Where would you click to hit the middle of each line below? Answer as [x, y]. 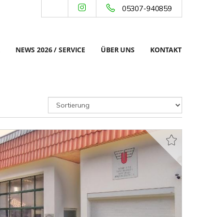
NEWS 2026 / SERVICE [50, 50]
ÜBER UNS [118, 50]
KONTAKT [166, 50]
